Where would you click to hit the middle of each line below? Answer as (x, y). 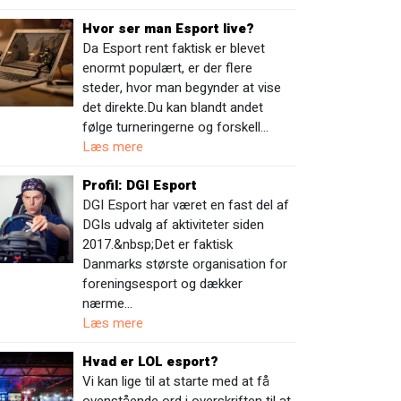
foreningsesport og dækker (163, 284)
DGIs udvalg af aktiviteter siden (174, 225)
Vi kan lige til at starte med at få (176, 381)
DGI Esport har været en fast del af (186, 205)
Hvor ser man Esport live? (169, 29)
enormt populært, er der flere (168, 68)
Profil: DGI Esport (140, 185)
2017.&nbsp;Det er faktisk (158, 244)
